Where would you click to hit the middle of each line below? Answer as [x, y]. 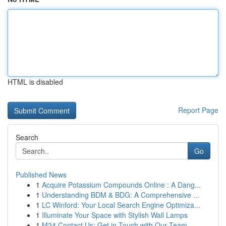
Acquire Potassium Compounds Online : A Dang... [121, 185]
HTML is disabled [35, 82]
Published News [41, 175]
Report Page [198, 110]
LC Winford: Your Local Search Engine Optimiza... [121, 205]
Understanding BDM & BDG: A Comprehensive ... [121, 195]
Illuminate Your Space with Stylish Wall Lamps [115, 215]
